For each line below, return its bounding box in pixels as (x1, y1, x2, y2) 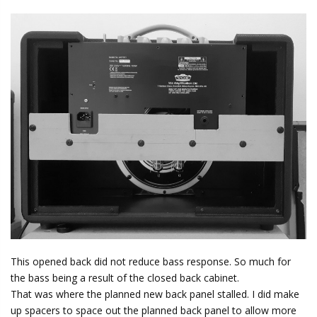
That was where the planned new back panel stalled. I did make (11, 287, 299, 301)
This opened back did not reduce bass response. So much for (11, 254, 291, 268)
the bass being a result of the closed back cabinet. (11, 270, 239, 284)
